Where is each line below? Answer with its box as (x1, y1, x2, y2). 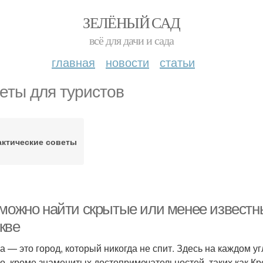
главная (52, 53, 95, 70)
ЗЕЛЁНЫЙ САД (83, 12, 180, 32)
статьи (160, 53, 195, 70)
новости (106, 53, 149, 70)
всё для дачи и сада (89, 32, 174, 48)
